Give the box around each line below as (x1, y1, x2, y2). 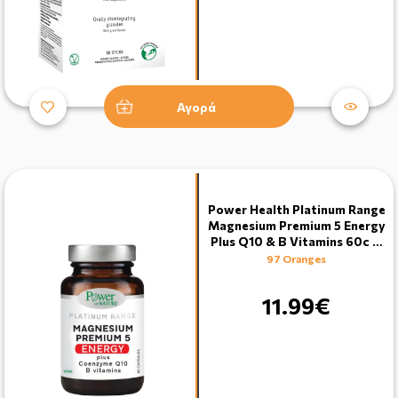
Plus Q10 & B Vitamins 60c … (211, 234, 382, 250)
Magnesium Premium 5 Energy (207, 218, 386, 234)
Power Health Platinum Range (207, 202, 386, 218)
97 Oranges (267, 252, 326, 266)
